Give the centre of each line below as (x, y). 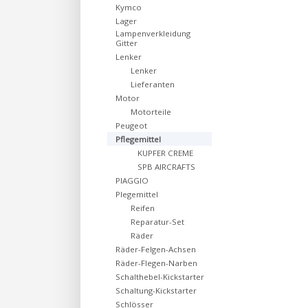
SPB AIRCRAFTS (166, 167)
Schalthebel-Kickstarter (160, 277)
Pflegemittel (138, 139)
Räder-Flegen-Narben (156, 263)
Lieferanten (153, 84)
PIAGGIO (132, 180)
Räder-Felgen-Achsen (156, 249)
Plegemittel (137, 194)
